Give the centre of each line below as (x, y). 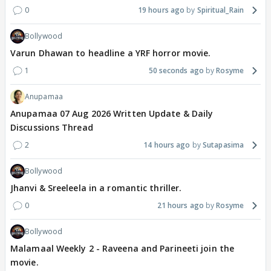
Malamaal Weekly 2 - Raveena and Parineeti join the (122, 249)
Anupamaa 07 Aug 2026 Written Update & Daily (112, 114)
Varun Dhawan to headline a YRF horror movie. (111, 53)
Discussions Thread (52, 128)
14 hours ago (167, 145)
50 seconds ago (176, 71)
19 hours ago (161, 10)
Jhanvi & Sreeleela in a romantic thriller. (96, 188)
